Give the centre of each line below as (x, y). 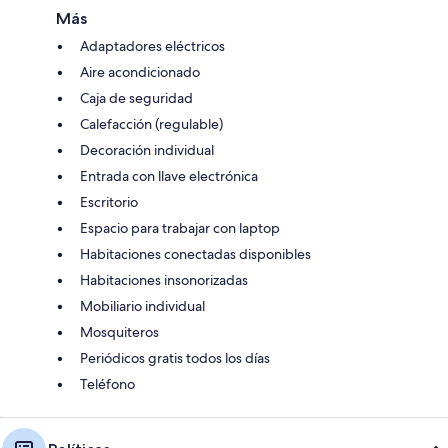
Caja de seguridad (136, 97)
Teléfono (107, 383)
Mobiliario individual (142, 305)
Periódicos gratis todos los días (175, 357)
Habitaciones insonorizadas (164, 279)
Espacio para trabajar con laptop (180, 227)
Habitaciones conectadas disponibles (195, 253)
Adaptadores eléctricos (152, 45)
